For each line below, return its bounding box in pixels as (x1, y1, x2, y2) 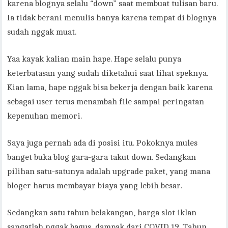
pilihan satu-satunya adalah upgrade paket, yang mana (7, 167, 211, 177)
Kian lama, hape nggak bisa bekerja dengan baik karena (7, 83, 213, 93)
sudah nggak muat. (7, 27, 77, 37)
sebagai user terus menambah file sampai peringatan (7, 97, 205, 107)
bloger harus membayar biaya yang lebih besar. (7, 181, 183, 191)
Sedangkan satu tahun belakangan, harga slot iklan (7, 208, 197, 218)
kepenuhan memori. (7, 111, 82, 121)
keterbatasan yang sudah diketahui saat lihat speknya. (7, 69, 209, 78)
